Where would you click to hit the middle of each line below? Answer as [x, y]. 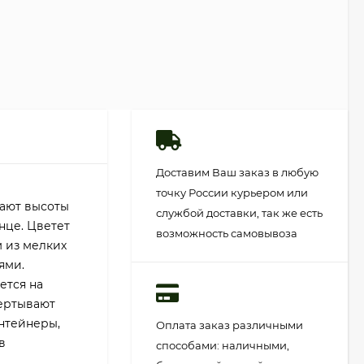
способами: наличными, [223, 345]
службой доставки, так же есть [239, 213]
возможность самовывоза [227, 233]
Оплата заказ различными [230, 325]
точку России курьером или [232, 193]
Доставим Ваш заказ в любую [237, 172]
